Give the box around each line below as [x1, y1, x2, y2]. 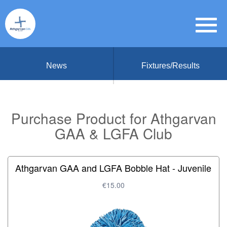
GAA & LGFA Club [55, 123, 172, 143]
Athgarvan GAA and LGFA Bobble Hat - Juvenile [15, 161, 212, 174]
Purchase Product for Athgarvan [11, 108, 216, 128]
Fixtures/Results [141, 61, 200, 70]
